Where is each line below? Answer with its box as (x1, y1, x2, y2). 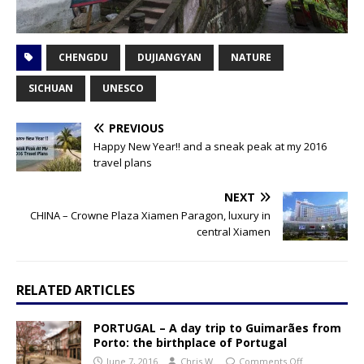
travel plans (93, 154, 152, 170)
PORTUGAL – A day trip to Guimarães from (93, 319, 341, 336)
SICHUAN (28, 80, 73, 95)
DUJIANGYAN (137, 50, 201, 64)
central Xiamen (197, 223, 271, 239)
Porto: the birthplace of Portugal (93, 334, 287, 350)
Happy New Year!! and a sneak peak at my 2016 (93, 138, 327, 154)
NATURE (231, 50, 271, 64)
